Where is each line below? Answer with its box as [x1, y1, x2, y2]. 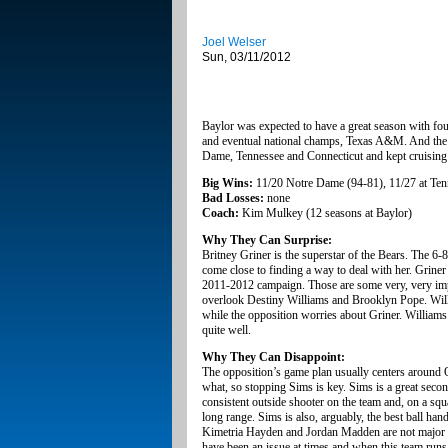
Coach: [202, 206, 239, 221]
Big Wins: [202, 176, 253, 191]
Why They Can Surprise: [202, 233, 332, 248]
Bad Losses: [202, 191, 264, 206]
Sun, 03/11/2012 [202, 50, 291, 65]
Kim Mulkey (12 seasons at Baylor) [239, 206, 412, 221]
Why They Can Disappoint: [202, 350, 345, 365]
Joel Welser [202, 35, 266, 50]
